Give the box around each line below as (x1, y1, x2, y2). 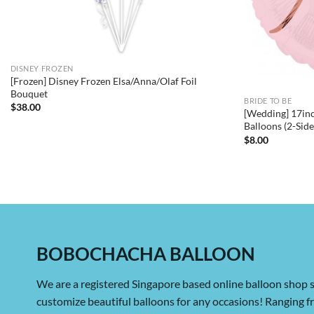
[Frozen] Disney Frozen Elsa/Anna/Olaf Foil (10, 74, 197, 87)
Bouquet (10, 87, 48, 100)
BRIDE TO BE (244, 96, 292, 106)
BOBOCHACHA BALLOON (36, 243, 255, 265)
